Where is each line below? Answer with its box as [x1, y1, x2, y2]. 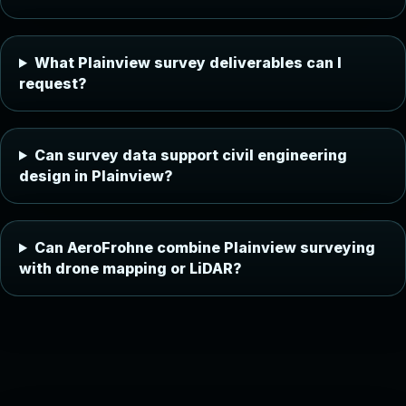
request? [19, 74, 87, 92]
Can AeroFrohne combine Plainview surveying [34, 238, 375, 256]
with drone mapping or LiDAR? [19, 259, 242, 277]
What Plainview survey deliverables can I [34, 53, 342, 72]
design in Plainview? [19, 167, 173, 185]
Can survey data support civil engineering [34, 146, 347, 164]
